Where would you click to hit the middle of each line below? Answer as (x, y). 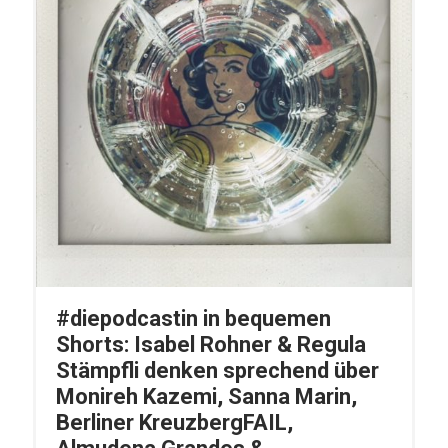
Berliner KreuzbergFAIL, (174, 423)
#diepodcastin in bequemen (193, 319)
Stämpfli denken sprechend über (217, 371)
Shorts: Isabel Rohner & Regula (210, 345)
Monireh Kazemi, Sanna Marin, (206, 397)
